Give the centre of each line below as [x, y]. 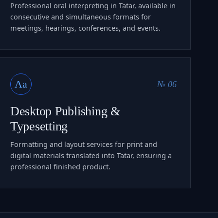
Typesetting [39, 126]
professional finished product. [60, 166]
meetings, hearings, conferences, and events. [85, 27]
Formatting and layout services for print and [84, 144]
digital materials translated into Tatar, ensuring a [91, 155]
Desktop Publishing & [65, 111]
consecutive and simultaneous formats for [81, 16]
